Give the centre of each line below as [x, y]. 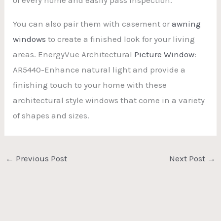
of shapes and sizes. [51, 115]
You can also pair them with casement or [92, 23]
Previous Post [41, 158]
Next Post [188, 158]
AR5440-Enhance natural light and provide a [99, 69]
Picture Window [165, 54]
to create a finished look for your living [121, 39]
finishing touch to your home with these [90, 85]
